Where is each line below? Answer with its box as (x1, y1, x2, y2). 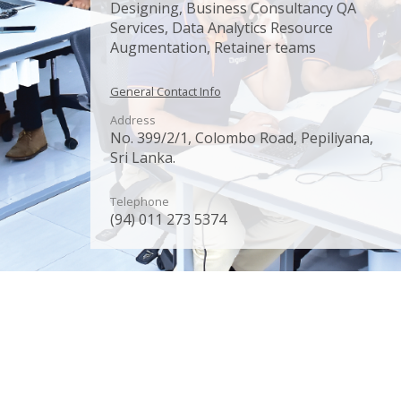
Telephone (109, 193, 169, 210)
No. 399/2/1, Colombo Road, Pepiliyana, (109, 128, 373, 149)
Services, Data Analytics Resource (109, 18, 333, 38)
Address (109, 112, 156, 129)
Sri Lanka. (109, 148, 175, 168)
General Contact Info (109, 83, 221, 100)
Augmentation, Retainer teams (109, 38, 316, 58)
